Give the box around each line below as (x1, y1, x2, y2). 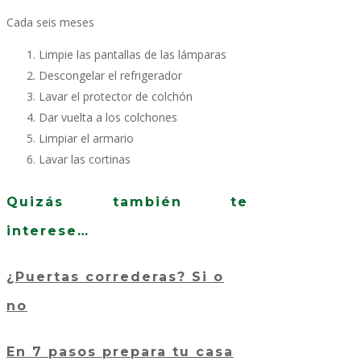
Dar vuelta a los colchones (39, 110, 177, 126)
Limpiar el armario (39, 131, 134, 147)
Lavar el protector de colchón (39, 89, 193, 105)
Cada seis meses (6, 15, 94, 31)
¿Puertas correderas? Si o (6, 268, 224, 284)
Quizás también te (6, 193, 248, 210)
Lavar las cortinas (39, 151, 131, 168)
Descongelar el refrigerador (39, 68, 182, 84)
